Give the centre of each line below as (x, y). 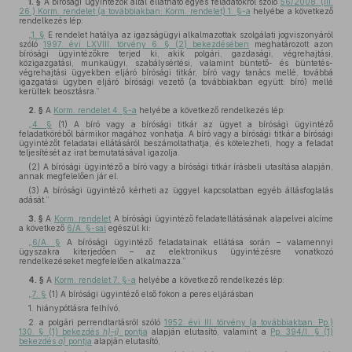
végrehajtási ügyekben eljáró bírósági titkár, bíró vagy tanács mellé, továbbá (176, 72)
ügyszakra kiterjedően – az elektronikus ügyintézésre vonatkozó (176, 251)
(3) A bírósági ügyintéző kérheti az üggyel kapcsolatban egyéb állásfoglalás (181, 190)
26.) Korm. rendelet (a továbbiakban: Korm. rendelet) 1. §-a (135, 11)
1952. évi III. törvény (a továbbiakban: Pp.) (249, 322)
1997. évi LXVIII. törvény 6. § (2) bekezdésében (146, 44)
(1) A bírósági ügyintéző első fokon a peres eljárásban (150, 294)
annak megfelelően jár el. (69, 176)
